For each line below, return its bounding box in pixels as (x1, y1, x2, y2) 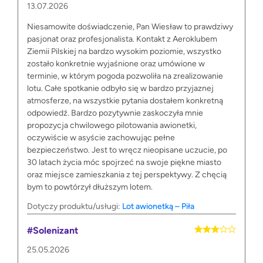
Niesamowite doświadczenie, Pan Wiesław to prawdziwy (27, 22, 233, 32)
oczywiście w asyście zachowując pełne (27, 133, 175, 143)
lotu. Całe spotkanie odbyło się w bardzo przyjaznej (27, 83, 214, 94)
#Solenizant (27, 225, 78, 237)
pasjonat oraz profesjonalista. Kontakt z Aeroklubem (27, 34, 217, 45)
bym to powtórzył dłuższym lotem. (27, 182, 153, 193)
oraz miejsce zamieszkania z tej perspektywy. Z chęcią (27, 170, 227, 180)
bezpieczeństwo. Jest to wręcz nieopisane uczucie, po (27, 145, 227, 156)
